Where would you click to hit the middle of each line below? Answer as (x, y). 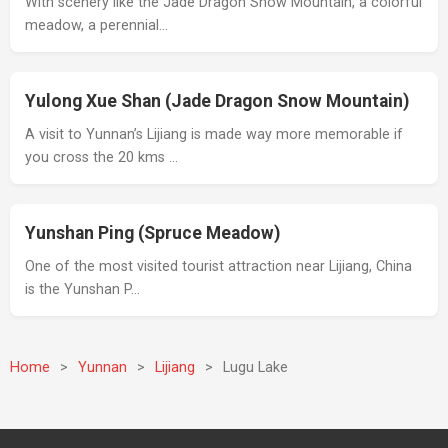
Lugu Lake (255, 367)
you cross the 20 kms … (101, 157)
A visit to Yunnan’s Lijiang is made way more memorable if (214, 134)
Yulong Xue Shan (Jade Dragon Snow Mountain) (217, 101)
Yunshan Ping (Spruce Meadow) (152, 233)
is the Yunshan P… (82, 289)
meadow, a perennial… (96, 25)
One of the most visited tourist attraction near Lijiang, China (218, 266)
